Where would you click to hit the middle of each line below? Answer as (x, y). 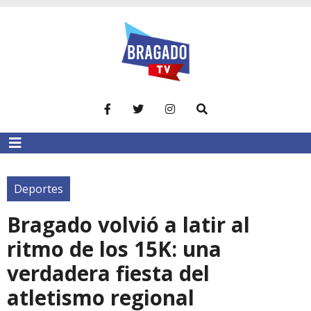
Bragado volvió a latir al (128, 224)
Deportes (39, 188)
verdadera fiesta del (108, 273)
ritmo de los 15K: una (114, 249)
